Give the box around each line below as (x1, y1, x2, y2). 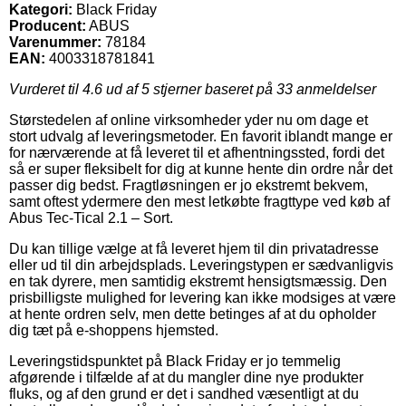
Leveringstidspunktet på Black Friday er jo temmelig (9, 353, 341, 369)
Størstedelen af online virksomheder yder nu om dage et (9, 111, 368, 128)
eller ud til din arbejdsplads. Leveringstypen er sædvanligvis (9, 256, 393, 273)
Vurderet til (9, 81, 82, 97)
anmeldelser (293, 81, 376, 97)
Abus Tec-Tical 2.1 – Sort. (9, 209, 173, 226)
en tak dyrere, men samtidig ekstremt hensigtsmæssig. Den (9, 273, 387, 289)
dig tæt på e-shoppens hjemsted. (9, 322, 218, 338)
